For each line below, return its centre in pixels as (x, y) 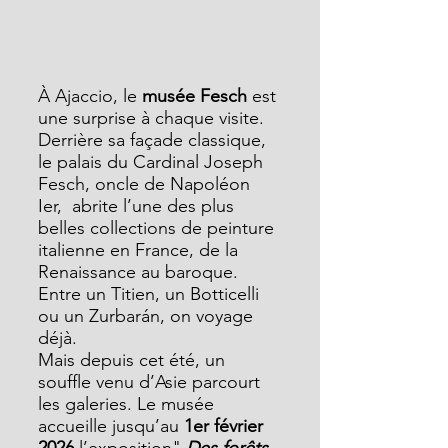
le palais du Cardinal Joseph (153, 162)
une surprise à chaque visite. (153, 118)
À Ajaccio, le (87, 96)
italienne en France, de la (140, 250)
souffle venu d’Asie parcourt (151, 382)
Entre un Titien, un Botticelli (151, 294)
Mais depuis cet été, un (134, 360)
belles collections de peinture (158, 228)
